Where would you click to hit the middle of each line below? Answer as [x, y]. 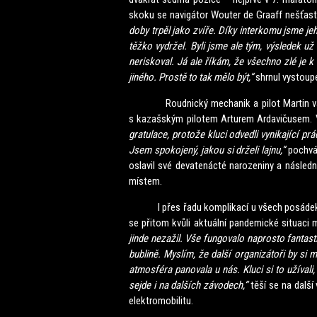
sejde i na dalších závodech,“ [190, 285]
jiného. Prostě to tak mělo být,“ [192, 77]
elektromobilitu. [161, 301]
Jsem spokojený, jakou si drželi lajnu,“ [209, 150]
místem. [145, 181]
